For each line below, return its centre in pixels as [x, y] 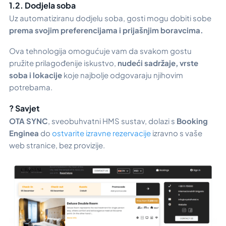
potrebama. [31, 87]
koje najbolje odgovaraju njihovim [123, 75]
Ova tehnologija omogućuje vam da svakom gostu [100, 50]
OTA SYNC [29, 121]
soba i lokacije [36, 75]
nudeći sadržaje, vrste [158, 63]
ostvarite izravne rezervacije [101, 133]
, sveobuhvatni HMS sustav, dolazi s [111, 121]
